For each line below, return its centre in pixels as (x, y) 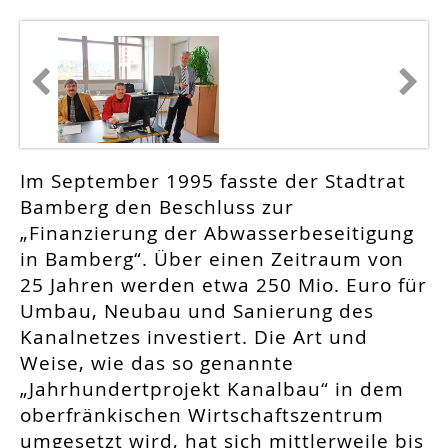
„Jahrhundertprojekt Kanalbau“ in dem (212, 389)
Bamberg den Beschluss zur (157, 207)
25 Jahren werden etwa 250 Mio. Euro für (223, 285)
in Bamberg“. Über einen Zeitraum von (212, 259)
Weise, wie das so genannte (157, 363)
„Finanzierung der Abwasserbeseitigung (217, 233)
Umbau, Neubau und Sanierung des (197, 311)
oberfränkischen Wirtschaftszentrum (202, 415)
